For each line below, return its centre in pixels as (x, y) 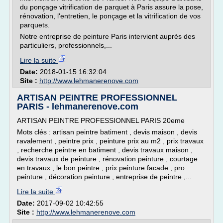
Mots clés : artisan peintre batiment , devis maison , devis (107, 132)
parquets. (35, 25)
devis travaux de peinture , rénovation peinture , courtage (107, 159)
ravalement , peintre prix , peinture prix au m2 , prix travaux (110, 141)
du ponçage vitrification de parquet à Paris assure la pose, (111, 7)
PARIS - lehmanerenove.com (78, 107)
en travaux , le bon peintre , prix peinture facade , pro (101, 168)
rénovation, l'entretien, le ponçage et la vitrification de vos (110, 16)
